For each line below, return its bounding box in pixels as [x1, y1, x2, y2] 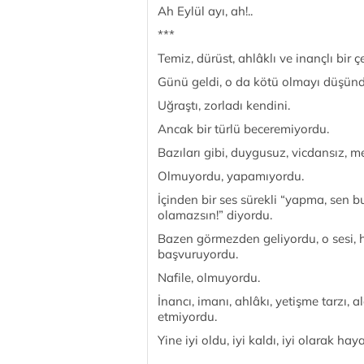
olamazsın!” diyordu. [158, 207, 272, 223]
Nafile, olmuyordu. [158, 270, 260, 285]
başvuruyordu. [158, 246, 238, 262]
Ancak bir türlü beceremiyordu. [158, 121, 329, 136]
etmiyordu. [158, 309, 217, 324]
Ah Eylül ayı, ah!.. [158, 3, 253, 19]
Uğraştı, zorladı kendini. [158, 97, 290, 113]
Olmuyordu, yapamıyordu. [158, 168, 304, 184]
